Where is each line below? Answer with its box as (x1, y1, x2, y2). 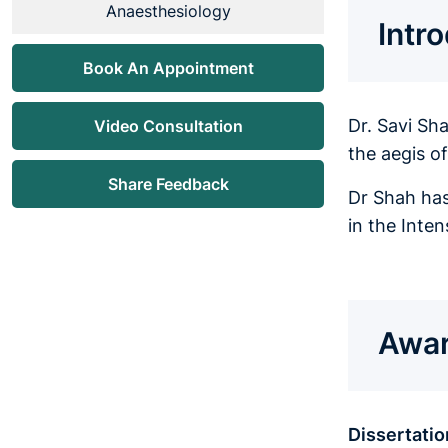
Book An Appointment (82, 58, 254, 79)
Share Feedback (107, 174, 229, 195)
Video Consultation (93, 116, 243, 137)
